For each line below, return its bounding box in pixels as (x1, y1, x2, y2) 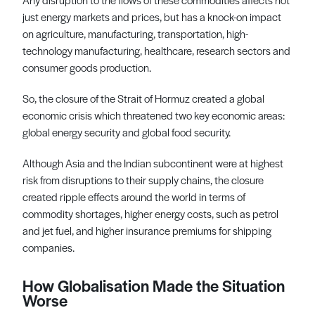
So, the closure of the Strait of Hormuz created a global (22, 90, 264, 105)
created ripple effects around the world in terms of (22, 188, 245, 204)
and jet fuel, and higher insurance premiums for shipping (22, 222, 271, 238)
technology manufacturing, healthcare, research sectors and (22, 42, 290, 58)
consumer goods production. (22, 59, 151, 75)
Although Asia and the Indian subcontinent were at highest (22, 155, 283, 170)
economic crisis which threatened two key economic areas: (22, 107, 285, 122)
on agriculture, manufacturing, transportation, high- (22, 25, 248, 41)
